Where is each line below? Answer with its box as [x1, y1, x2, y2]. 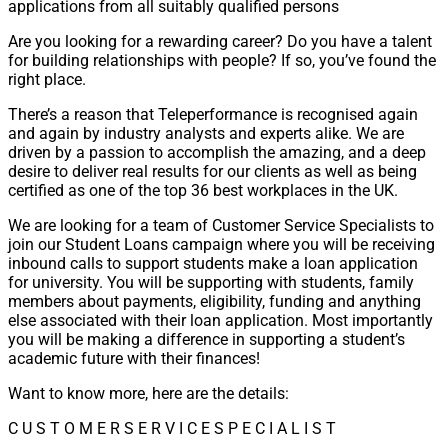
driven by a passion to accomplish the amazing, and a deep [8, 143, 426, 163]
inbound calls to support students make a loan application [8, 254, 418, 274]
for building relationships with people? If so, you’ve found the [8, 51, 436, 71]
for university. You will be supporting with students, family [8, 273, 414, 293]
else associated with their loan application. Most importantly [8, 311, 433, 331]
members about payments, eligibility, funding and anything [8, 292, 421, 312]
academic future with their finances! [8, 349, 260, 369]
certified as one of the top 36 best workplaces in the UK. [8, 181, 398, 201]
